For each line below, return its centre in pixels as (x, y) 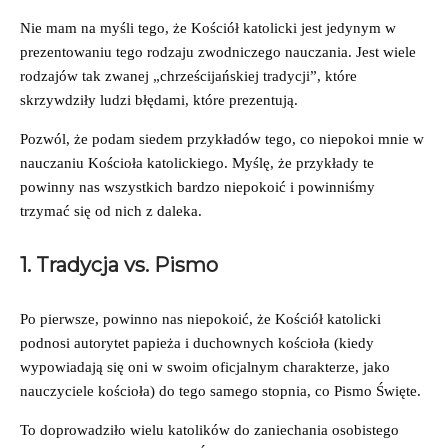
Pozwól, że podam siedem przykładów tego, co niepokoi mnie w (222, 138)
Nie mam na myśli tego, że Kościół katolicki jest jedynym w (208, 27)
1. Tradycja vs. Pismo (119, 264)
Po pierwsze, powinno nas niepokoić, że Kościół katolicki (200, 318)
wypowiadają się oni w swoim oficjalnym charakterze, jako (205, 366)
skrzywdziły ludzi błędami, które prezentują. (163, 99)
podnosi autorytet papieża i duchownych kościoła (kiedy (197, 342)
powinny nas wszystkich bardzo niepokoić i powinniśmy (197, 186)
